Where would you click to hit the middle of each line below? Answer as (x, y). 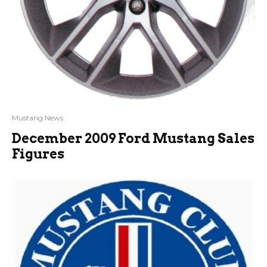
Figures (38, 153)
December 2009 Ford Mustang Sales (133, 138)
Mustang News (38, 117)
